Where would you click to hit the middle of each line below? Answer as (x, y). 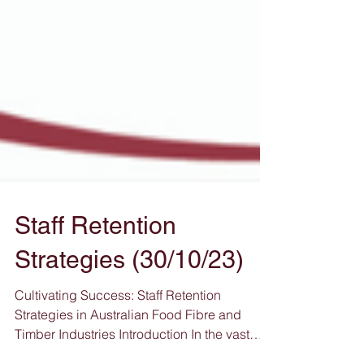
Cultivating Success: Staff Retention (118, 331)
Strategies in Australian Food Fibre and (128, 350)
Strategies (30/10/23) (129, 295)
